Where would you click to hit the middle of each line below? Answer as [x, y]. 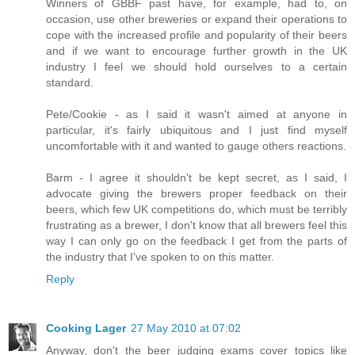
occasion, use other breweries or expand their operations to [197, 19]
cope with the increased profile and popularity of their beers [197, 35]
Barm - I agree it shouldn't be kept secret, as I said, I [197, 178]
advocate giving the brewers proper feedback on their [197, 194]
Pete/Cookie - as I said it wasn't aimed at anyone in [197, 115]
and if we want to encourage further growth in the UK [197, 51]
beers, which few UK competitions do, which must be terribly [197, 210]
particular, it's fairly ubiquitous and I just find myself [197, 130]
